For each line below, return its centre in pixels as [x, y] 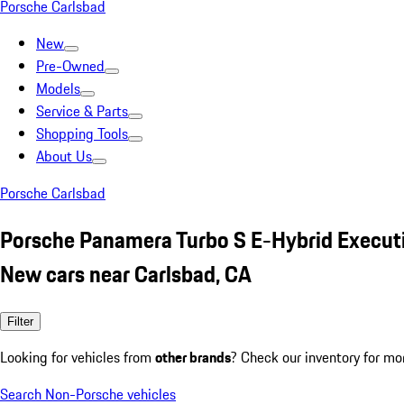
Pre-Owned [70, 66]
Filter [20, 321]
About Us [64, 156]
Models [58, 88]
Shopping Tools [82, 133]
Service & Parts [82, 111]
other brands [193, 357]
